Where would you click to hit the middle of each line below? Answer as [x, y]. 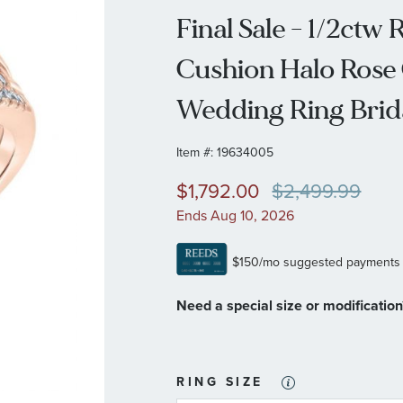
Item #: [195, 152]
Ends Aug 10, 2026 [236, 216]
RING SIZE [220, 382]
